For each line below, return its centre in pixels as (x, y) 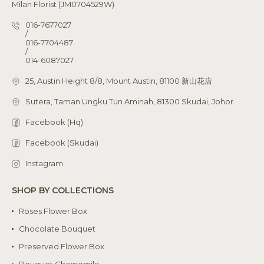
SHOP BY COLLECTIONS (63, 190)
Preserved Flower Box (62, 246)
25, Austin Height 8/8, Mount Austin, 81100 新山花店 (118, 80)
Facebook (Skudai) (62, 142)
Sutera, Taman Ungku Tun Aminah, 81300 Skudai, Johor (129, 101)
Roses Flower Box (53, 211)
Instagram (44, 163)
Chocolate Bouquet (57, 228)
